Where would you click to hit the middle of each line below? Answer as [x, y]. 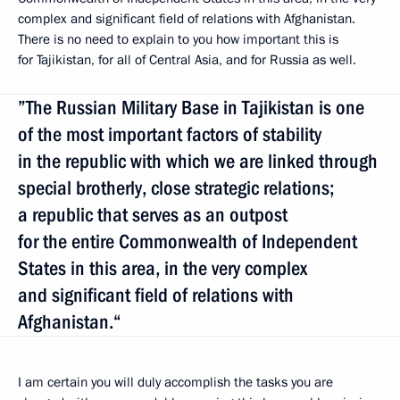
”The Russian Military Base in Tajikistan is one [191, 107]
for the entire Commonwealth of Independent [187, 241]
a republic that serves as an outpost [153, 214]
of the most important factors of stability [170, 134]
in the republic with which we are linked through [198, 161]
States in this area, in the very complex [162, 268]
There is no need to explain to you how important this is [178, 39]
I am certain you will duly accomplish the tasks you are [175, 382]
